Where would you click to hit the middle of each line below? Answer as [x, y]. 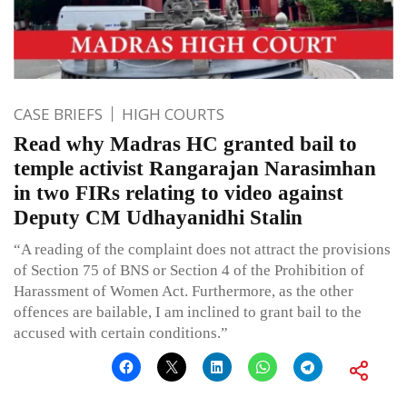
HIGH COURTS [173, 114]
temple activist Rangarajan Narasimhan [195, 169]
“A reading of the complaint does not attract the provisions [202, 250]
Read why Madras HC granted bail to [185, 144]
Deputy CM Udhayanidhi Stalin [158, 218]
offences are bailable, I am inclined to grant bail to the [188, 313]
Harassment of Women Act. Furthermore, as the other [184, 292]
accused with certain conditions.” [121, 333]
